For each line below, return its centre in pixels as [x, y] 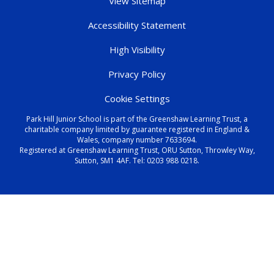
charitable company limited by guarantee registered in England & [137, 130]
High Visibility [137, 50]
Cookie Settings [137, 99]
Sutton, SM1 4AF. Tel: [111, 161]
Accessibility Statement [137, 25]
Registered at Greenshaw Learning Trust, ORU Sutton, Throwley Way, [137, 150]
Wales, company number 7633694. [137, 140]
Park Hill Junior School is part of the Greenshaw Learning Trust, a [137, 119]
